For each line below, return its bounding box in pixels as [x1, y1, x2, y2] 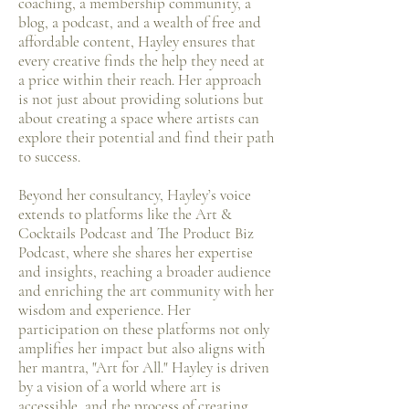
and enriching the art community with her [18, 281, 274, 300]
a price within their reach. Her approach [18, 70, 261, 89]
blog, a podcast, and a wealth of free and [18, 13, 261, 32]
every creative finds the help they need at [18, 51, 265, 70]
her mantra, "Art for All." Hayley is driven [18, 358, 269, 377]
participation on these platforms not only [18, 320, 269, 339]
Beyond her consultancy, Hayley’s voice [18, 185, 251, 204]
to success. [18, 147, 84, 166]
